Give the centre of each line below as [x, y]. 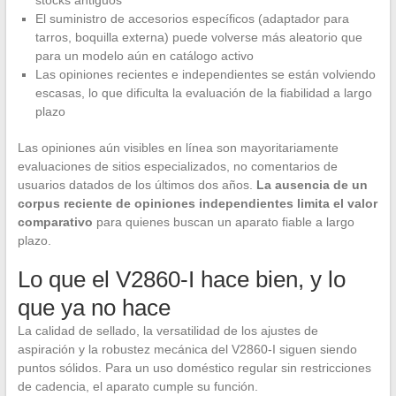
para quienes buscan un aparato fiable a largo [223, 222]
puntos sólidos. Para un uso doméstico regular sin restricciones [194, 368]
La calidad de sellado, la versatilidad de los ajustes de [168, 331]
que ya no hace [94, 308]
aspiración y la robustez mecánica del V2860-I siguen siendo [187, 350]
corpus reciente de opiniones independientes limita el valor [197, 204]
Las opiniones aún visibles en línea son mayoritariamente [178, 148]
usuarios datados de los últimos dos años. [137, 185]
